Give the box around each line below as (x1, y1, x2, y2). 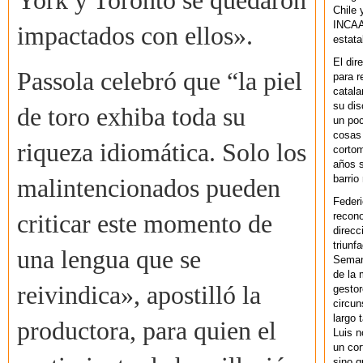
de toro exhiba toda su (17, 103, 246, 132)
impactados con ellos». (17, 22, 253, 51)
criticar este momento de (17, 210, 272, 239)
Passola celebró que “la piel (17, 67, 302, 96)
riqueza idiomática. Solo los (17, 139, 306, 168)
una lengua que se (17, 246, 201, 275)
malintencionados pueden (17, 174, 280, 203)
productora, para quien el (17, 317, 276, 346)
